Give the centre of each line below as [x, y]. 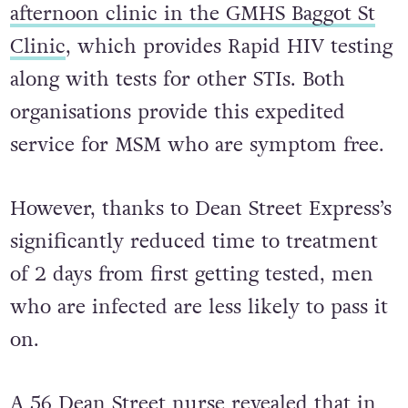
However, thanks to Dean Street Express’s [200, 246]
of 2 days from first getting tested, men [191, 312]
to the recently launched [127, 19]
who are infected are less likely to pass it [199, 345]
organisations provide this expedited [177, 150]
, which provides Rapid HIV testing [229, 84]
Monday [282, 19]
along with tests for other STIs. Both [177, 117]
